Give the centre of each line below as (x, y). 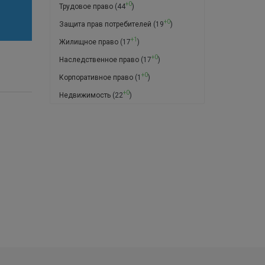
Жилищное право (88, 42)
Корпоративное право (96, 77)
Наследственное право (99, 59)
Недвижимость (85, 95)
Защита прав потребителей (105, 24)
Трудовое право (86, 6)
